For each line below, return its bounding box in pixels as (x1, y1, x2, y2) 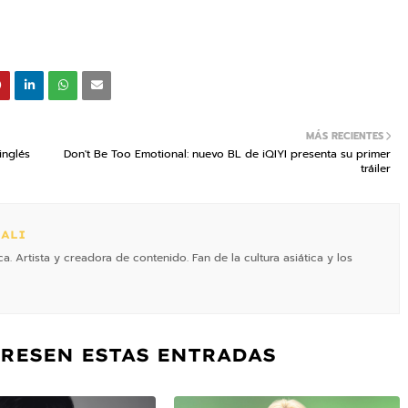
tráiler (361, 159, 391, 177)
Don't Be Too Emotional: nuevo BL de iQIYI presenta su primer (64, 145, 391, 162)
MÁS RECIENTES (306, 127, 383, 144)
